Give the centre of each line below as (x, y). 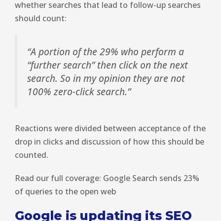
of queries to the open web (65, 192)
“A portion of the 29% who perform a (106, 51)
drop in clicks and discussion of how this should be (110, 142)
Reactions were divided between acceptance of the (110, 129)
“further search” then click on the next (108, 65)
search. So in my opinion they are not (106, 78)
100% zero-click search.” (79, 91)
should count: (41, 18)
